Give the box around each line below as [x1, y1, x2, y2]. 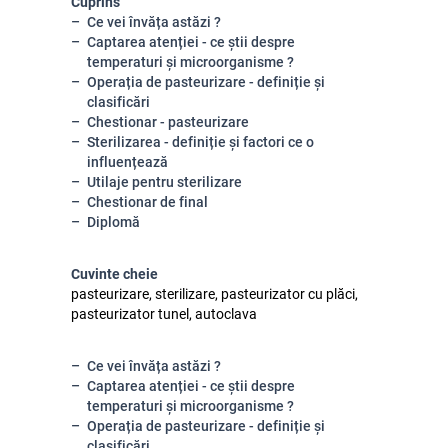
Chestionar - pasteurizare [87, 114, 249, 130]
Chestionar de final [87, 194, 208, 210]
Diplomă [87, 214, 140, 230]
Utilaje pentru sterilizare [87, 174, 242, 190]
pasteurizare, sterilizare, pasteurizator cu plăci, [71, 286, 358, 302]
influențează [87, 154, 168, 170]
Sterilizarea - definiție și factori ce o [87, 134, 314, 150]
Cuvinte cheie [71, 266, 158, 282]
